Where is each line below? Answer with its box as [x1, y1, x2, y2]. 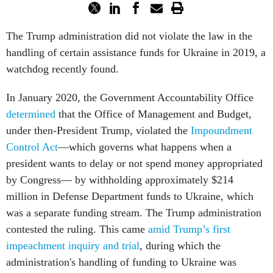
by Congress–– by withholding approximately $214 [6, 174, 233, 186]
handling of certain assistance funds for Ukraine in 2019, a [6, 46, 266, 59]
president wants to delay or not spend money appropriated [6, 157, 263, 170]
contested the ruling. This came [6, 223, 145, 236]
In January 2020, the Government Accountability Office [6, 91, 253, 104]
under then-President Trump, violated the [6, 124, 191, 137]
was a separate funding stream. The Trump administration [6, 207, 261, 219]
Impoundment [191, 124, 252, 137]
